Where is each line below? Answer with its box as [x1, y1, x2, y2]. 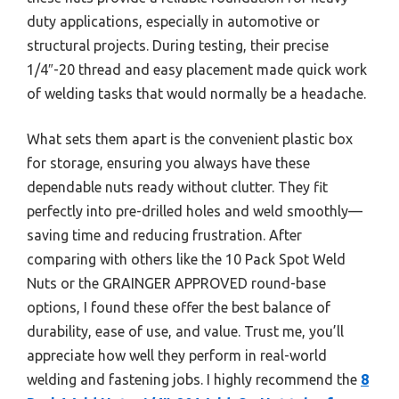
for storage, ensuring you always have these [27, 155, 310, 171]
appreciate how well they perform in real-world [27, 347, 327, 363]
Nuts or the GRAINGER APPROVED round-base [27, 275, 326, 291]
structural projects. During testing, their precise [27, 37, 329, 53]
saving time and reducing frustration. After [27, 227, 302, 243]
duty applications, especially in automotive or [27, 13, 320, 29]
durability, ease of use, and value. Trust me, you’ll [27, 323, 344, 339]
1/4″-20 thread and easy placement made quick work [27, 61, 367, 77]
